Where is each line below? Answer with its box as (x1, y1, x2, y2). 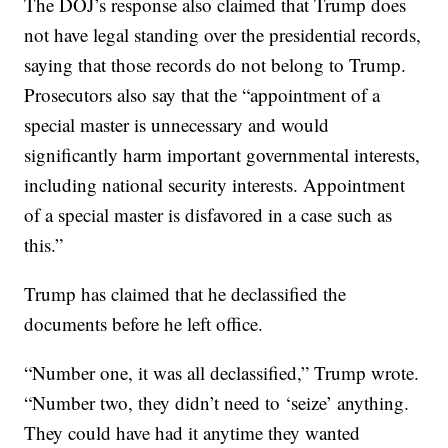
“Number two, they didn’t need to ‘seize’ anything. (24, 389, 410, 415)
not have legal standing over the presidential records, (24, 21, 422, 47)
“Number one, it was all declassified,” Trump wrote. (24, 359, 420, 385)
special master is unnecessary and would (24, 111, 330, 137)
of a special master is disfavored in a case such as (24, 201, 393, 227)
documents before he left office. (24, 310, 264, 336)
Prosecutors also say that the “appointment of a (24, 81, 381, 107)
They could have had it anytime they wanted (24, 419, 361, 445)
